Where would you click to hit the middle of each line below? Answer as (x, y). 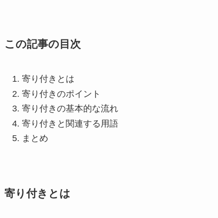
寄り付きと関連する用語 (70, 123)
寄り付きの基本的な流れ (70, 109)
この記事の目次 (42, 45)
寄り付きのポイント (61, 94)
